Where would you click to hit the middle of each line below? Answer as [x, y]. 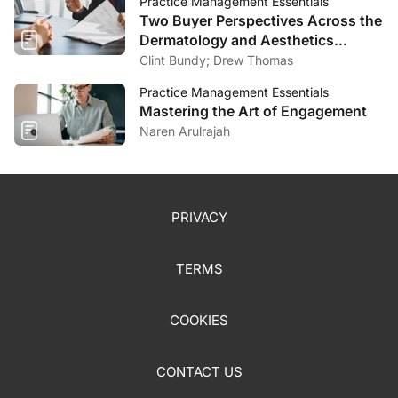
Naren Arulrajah [185, 131]
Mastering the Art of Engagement [253, 111]
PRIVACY [199, 218]
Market [163, 60]
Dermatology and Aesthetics [237, 40]
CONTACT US [199, 372]
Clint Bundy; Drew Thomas [253, 60]
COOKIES [199, 321]
